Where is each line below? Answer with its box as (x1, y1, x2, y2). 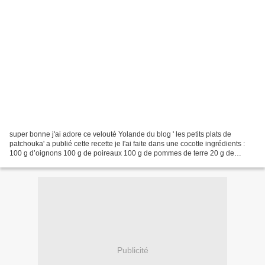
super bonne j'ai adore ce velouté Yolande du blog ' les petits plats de (9, 130, 231, 138)
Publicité (117, 245, 148, 256)
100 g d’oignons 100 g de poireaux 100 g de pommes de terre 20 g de (9, 148, 234, 157)
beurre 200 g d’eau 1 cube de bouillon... (9, 158, 138, 167)
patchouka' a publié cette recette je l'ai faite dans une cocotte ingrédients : (9, 139, 245, 148)
